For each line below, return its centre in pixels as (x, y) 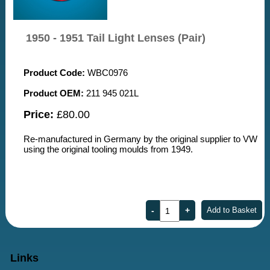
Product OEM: (54, 93)
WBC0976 (107, 72)
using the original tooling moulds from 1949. (108, 149)
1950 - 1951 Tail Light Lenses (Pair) (116, 38)
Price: (39, 114)
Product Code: (55, 72)
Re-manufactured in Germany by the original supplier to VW (141, 139)
